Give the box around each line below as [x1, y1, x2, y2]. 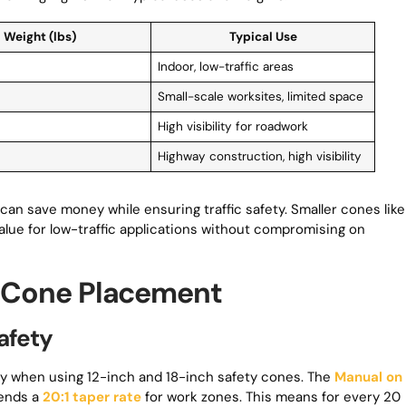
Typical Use [228, 29, 297, 44]
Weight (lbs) [3, 29, 76, 44]
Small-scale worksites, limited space [157, 89, 363, 104]
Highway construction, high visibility [157, 149, 362, 164]
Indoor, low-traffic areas [157, 59, 294, 74]
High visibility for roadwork [157, 119, 308, 134]
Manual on [334, 368, 402, 386]
